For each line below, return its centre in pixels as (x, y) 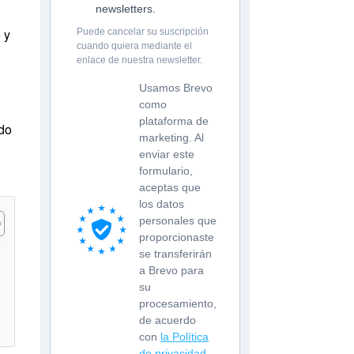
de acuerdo (168, 320)
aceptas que (170, 188)
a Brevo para (171, 271)
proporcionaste (177, 237)
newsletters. (126, 9)
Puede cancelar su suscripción (143, 32)
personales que (178, 221)
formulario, (166, 171)
